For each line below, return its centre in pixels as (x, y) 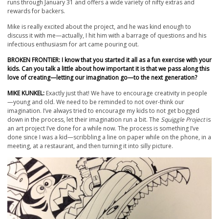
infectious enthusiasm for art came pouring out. (73, 44)
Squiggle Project (183, 119)
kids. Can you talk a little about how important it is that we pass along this (108, 68)
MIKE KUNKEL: (27, 93)
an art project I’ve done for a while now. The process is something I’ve (103, 128)
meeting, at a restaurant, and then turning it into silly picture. (90, 146)
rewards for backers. (36, 11)
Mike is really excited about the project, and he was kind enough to (99, 26)
